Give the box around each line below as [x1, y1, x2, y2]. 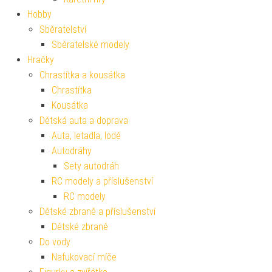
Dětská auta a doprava [39, 115, 128, 127]
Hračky [27, 54, 54, 66]
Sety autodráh [64, 160, 119, 172]
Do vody [39, 236, 70, 248]
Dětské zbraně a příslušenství [39, 206, 155, 218]
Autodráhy [52, 145, 92, 157]
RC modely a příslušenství [52, 175, 153, 188]
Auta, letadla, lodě [52, 130, 121, 142]
